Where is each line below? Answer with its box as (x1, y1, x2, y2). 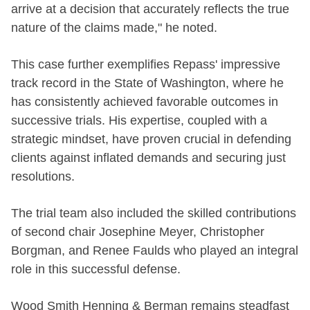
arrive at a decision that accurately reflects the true (11, 1, 289, 16)
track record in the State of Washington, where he (11, 75, 284, 90)
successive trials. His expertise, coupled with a (11, 113, 267, 127)
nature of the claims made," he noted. (11, 20, 217, 35)
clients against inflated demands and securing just (11, 150, 286, 165)
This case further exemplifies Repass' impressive (11, 57, 280, 71)
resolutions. (11, 169, 75, 183)
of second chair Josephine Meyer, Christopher (11, 224, 264, 239)
